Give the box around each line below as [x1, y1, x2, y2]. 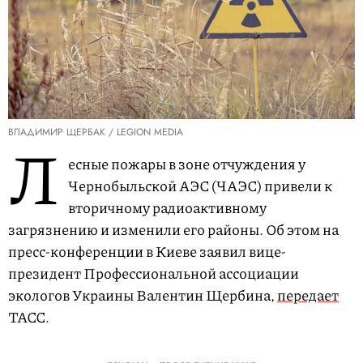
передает [277, 284, 339, 306]
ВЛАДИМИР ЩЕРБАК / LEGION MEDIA [8, 125, 183, 140]
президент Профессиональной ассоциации [8, 263, 299, 284]
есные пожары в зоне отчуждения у [68, 153, 305, 175]
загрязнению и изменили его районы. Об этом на [8, 219, 339, 241]
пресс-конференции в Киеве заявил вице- [8, 241, 286, 263]
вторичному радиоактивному [68, 197, 267, 219]
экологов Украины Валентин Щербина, [8, 284, 277, 306]
